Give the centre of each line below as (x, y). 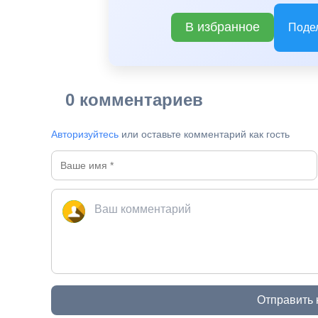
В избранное (222, 27)
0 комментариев (135, 99)
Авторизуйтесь (85, 134)
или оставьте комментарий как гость (204, 134)
